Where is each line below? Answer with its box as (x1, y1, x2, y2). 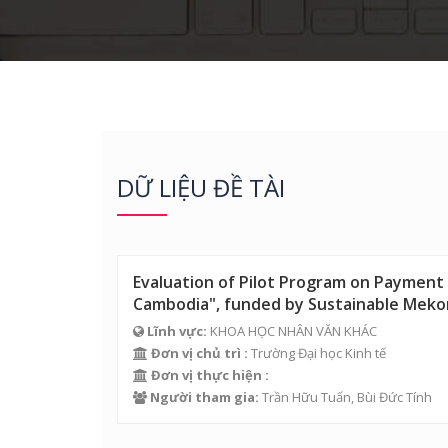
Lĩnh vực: (147, 322, 207, 341)
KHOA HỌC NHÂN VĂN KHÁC (207, 322, 377, 341)
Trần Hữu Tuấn (262, 388, 351, 407)
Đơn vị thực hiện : (151, 366, 269, 385)
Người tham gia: (150, 388, 259, 407)
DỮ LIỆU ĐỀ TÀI (117, 171, 285, 205)
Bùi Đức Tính (357, 388, 432, 407)
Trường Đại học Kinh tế (248, 344, 386, 363)
